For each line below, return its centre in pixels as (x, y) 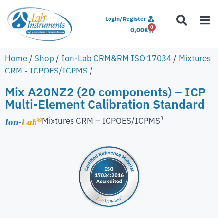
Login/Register (126, 19)
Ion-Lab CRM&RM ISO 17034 (116, 58)
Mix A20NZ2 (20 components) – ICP (105, 91)
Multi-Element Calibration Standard (105, 104)
